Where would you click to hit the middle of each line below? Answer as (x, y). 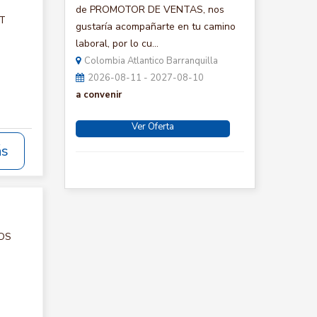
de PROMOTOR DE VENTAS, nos (150, 10)
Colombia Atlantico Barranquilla (151, 61)
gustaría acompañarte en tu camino (156, 27)
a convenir (99, 95)
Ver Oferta (153, 127)
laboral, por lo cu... (117, 44)
